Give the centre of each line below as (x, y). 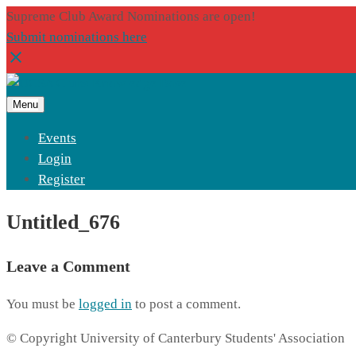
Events (57, 138)
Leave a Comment (68, 267)
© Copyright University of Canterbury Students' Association (176, 339)
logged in (105, 304)
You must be (43, 304)
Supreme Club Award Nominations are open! (131, 16)
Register (62, 179)
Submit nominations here (77, 37)
